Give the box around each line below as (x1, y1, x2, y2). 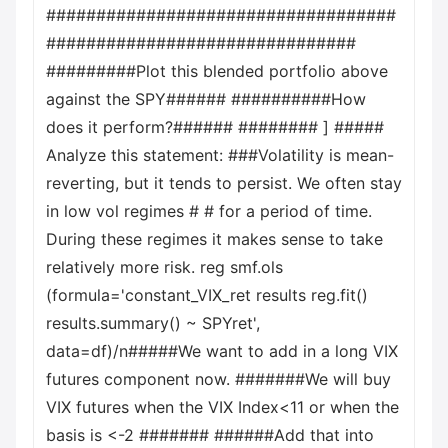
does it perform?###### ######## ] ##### (46, 117, 384, 137)
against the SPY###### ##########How (46, 89, 366, 109)
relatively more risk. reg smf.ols (46, 257, 283, 277)
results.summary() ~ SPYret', (46, 313, 260, 333)
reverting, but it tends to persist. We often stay (46, 173, 402, 193)
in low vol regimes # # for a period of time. (46, 201, 372, 221)
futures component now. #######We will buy (46, 369, 391, 389)
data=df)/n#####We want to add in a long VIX (46, 341, 398, 361)
